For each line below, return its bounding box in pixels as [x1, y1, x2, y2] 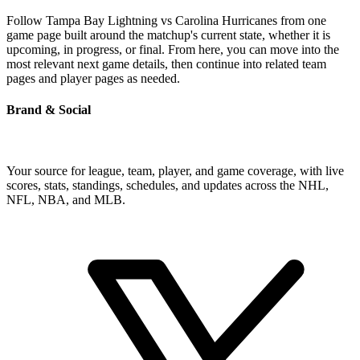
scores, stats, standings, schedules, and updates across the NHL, [6, 178, 329, 192]
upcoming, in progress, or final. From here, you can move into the [6, 43, 339, 57]
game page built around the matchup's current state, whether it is [6, 28, 330, 43]
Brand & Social [6, 103, 91, 117]
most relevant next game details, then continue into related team [6, 57, 326, 72]
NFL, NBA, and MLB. [6, 192, 125, 207]
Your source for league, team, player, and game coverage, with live [6, 163, 344, 178]
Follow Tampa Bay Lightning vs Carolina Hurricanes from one [6, 14, 326, 28]
